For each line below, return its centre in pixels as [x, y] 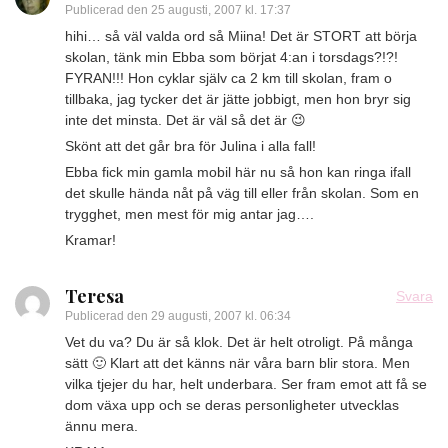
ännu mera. [101, 426]
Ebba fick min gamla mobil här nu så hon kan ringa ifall [238, 172]
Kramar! [90, 240]
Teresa [94, 296]
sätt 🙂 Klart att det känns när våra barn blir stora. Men [237, 363]
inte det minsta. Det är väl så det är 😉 [185, 120]
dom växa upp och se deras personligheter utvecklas [232, 405]
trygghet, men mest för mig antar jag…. [189, 214]
